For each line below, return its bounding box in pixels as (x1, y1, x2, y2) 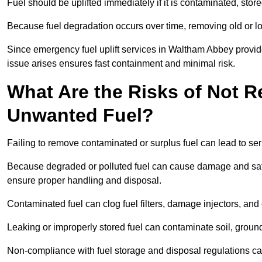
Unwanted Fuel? (7, 105, 154, 126)
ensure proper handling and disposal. (7, 175, 161, 186)
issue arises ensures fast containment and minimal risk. (7, 58, 235, 69)
